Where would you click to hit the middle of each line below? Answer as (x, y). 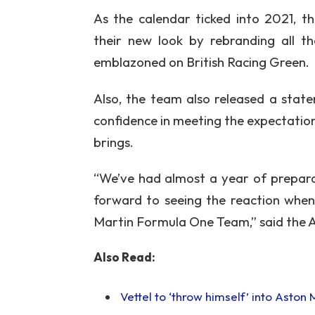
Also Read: (124, 257)
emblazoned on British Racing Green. (201, 62)
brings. (113, 142)
